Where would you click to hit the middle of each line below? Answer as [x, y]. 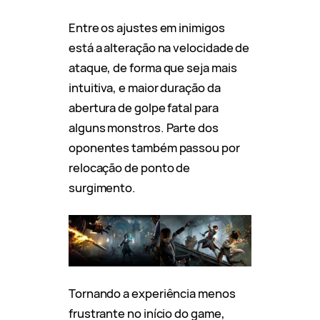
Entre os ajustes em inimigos [147, 27]
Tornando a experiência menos [152, 293]
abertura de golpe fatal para [144, 107]
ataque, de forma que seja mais [153, 67]
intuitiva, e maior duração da [145, 87]
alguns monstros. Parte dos [144, 127]
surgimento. [103, 187]
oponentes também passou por [154, 147]
